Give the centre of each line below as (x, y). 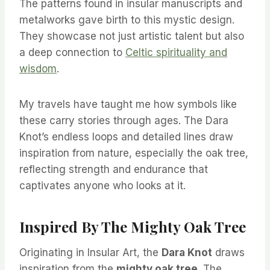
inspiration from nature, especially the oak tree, (134, 153)
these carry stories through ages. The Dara (124, 121)
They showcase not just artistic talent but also (132, 36)
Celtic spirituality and (176, 53)
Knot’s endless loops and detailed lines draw (126, 137)
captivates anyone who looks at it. (102, 186)
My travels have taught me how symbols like (128, 105)
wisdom (38, 69)
